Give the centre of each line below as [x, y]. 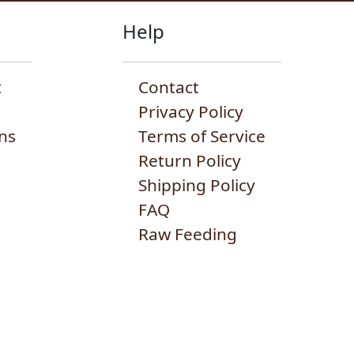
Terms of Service [202, 136]
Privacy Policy [191, 111]
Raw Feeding [188, 233]
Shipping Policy [197, 185]
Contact [169, 87]
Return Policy [190, 160]
